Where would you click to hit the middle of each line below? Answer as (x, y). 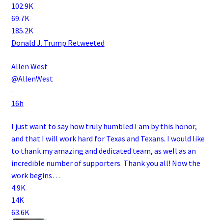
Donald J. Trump (39, 43)
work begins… (35, 176)
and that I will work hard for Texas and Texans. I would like (108, 139)
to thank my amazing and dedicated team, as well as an (103, 151)
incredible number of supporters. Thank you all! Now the (106, 163)
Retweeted (85, 43)
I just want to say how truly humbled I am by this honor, (104, 126)
